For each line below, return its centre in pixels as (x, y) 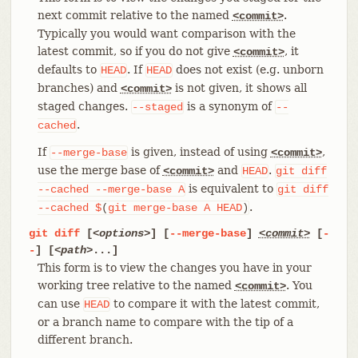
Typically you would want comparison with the (166, 33)
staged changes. (84, 106)
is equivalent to (231, 188)
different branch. (85, 339)
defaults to (68, 69)
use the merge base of (100, 170)
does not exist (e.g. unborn (248, 69)
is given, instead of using (199, 151)
